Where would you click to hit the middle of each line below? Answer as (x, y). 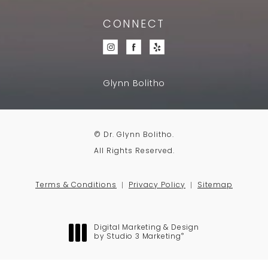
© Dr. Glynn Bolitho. (134, 135)
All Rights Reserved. (134, 151)
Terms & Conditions (76, 185)
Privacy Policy (157, 185)
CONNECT (134, 25)
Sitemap (215, 185)
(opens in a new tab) (136, 245)
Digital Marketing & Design (147, 228)
